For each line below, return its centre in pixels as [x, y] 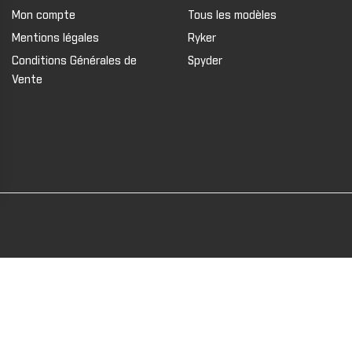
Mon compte [43, 15]
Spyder [205, 61]
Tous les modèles [232, 15]
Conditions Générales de [74, 61]
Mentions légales [55, 38]
